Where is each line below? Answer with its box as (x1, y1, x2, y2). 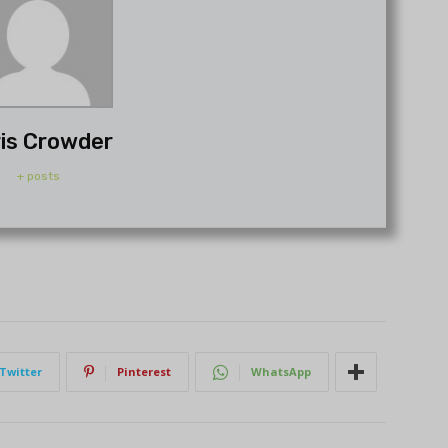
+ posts (16, 169, 60, 184)
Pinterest (117, 364, 171, 380)
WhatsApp (251, 364, 311, 380)
